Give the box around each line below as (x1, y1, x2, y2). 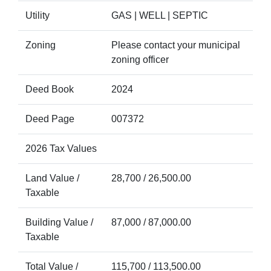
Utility (25, 10, 50, 21)
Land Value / (25, 173, 79, 183)
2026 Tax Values (25, 143, 97, 154)
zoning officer (111, 54, 169, 65)
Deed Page (25, 114, 74, 124)
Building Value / (25, 217, 93, 227)
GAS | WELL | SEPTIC (111, 10, 208, 21)
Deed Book (25, 84, 74, 94)
